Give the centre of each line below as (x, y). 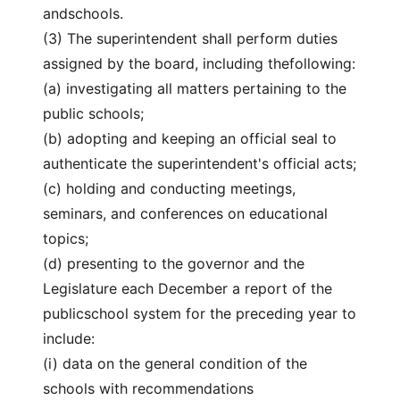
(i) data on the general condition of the (175, 363)
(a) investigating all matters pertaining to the (195, 88)
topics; (66, 238)
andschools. (83, 13)
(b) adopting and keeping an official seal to (190, 138)
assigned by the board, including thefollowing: (199, 63)
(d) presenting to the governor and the (174, 263)
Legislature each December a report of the (187, 288)
